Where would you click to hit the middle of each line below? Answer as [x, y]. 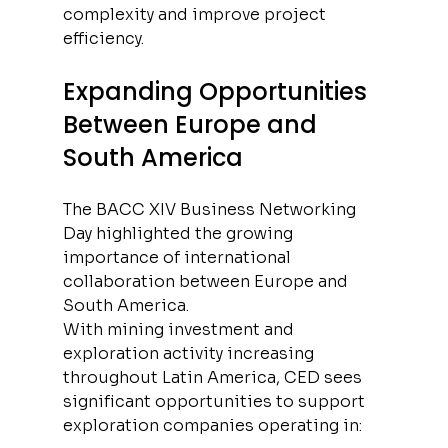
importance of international [178, 257]
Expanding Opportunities [217, 91]
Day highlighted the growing [179, 233]
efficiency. [103, 38]
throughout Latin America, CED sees [214, 377]
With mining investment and [180, 329]
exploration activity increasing [190, 353]
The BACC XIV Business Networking [211, 209]
